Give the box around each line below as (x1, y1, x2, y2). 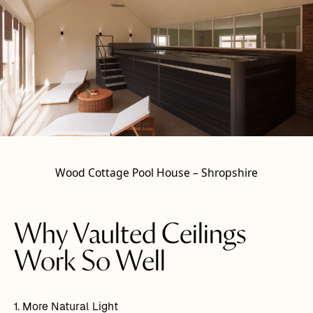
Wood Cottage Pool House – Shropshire (55, 165, 258, 181)
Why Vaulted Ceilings (13, 221, 247, 249)
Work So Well (13, 248, 166, 277)
